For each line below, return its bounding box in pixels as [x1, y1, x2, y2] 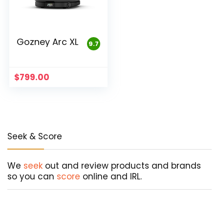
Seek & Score [7, 130, 62, 142]
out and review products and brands [43, 159, 201, 172]
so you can [7, 170, 57, 182]
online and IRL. [80, 170, 142, 182]
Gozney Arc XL [17, 35, 79, 48]
